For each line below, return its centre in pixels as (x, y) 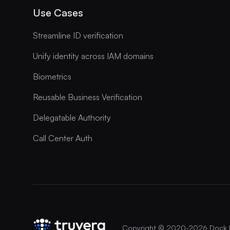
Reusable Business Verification (88, 97)
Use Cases (58, 12)
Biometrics (52, 76)
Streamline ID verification (78, 35)
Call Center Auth (63, 138)
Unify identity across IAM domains (93, 56)
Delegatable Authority (72, 117)
